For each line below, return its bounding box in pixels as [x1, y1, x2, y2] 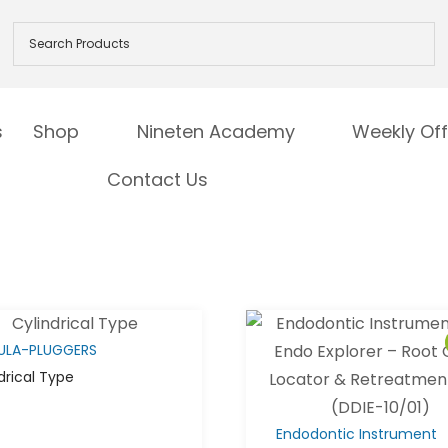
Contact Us [107, 167, 209, 193]
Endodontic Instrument [275, 424, 437, 445]
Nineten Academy [136, 119, 295, 145]
